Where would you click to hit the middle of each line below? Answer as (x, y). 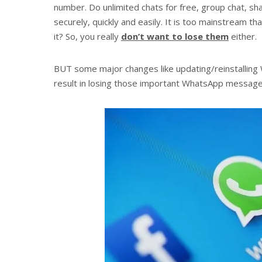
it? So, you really (87, 36)
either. (243, 36)
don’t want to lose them (175, 36)
